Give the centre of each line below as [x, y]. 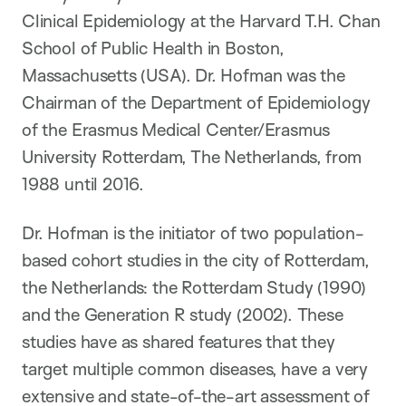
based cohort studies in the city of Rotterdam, [195, 261]
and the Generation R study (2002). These [183, 315]
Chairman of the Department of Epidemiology [196, 103]
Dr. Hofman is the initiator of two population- [193, 233]
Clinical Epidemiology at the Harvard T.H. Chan [201, 21]
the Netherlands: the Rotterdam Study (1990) [194, 288]
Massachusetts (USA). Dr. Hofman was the [184, 76]
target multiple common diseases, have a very [195, 369]
